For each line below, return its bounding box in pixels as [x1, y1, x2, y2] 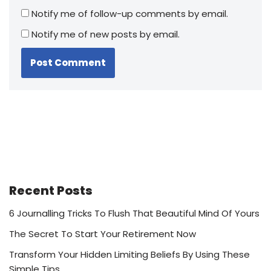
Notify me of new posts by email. [31, 27, 180, 41]
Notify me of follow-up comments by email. [31, 7, 228, 20]
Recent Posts [9, 181, 93, 199]
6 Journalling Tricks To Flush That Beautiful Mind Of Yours [9, 206, 260, 220]
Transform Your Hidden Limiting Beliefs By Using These [9, 247, 250, 261]
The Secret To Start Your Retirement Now [9, 227, 196, 240]
